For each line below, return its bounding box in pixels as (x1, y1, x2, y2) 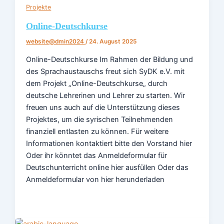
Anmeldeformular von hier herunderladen (26, 174, 165, 184)
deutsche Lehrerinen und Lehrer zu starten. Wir (26, 90, 185, 100)
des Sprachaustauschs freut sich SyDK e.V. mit (26, 66, 185, 76)
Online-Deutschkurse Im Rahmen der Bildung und (26, 54, 193, 64)
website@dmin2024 (26, 38, 86, 45)
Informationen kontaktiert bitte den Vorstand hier (26, 138, 192, 148)
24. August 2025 (89, 38, 137, 45)
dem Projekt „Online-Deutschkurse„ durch (26, 78, 168, 88)
